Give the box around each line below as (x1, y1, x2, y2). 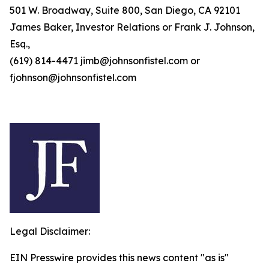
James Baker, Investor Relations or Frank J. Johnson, (10, 21, 255, 33)
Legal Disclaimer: (10, 225, 90, 237)
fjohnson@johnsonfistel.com (10, 71, 136, 83)
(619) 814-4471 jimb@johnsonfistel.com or (10, 55, 200, 67)
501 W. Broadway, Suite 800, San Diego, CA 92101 (10, 4, 240, 16)
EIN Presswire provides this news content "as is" (10, 252, 229, 264)
